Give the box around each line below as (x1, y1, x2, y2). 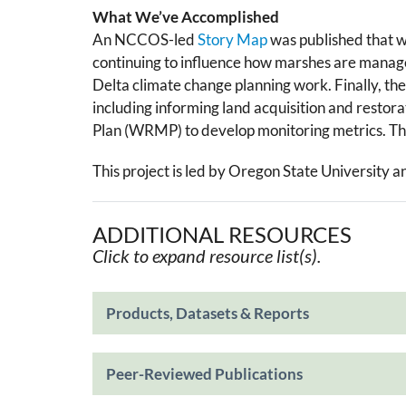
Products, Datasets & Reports (106, 303, 309, 323)
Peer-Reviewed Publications (106, 363, 303, 383)
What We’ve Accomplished (92, 7, 279, 27)
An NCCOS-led (92, 30, 198, 50)
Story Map (198, 30, 267, 50)
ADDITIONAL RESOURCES (92, 220, 352, 247)
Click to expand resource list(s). (92, 244, 321, 266)
